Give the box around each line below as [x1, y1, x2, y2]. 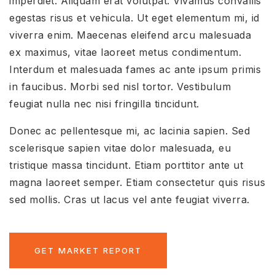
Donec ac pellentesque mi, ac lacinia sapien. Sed [9, 125, 250, 137]
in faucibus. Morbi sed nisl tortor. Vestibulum [9, 80, 231, 93]
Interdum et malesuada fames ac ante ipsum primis [9, 63, 261, 76]
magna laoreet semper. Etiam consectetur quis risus [9, 176, 265, 188]
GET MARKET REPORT [34, 246, 142, 255]
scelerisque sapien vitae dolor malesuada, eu [9, 142, 231, 154]
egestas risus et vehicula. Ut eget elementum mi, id [9, 12, 260, 24]
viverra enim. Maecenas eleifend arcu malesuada [9, 29, 251, 41]
